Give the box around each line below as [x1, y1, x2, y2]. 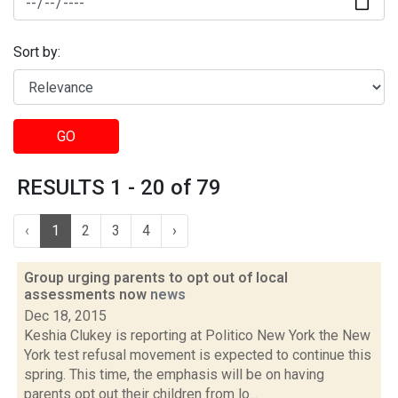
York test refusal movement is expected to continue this [24, 346, 371, 363]
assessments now [24, 286, 150, 303]
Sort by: [13, 44, 60, 61]
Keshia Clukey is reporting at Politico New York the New [24, 327, 370, 344]
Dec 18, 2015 [24, 307, 107, 324]
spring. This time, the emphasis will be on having [24, 366, 324, 383]
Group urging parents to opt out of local [24, 269, 288, 286]
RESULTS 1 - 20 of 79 [17, 175, 221, 200]
